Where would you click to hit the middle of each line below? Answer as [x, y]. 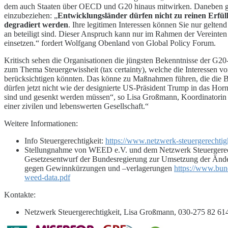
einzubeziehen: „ [31, 15]
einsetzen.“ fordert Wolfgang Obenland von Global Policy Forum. [110, 43]
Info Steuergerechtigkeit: [65, 140]
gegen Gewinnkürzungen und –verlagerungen [99, 168]
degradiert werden [36, 24]
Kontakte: [20, 194]
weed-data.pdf [47, 177]
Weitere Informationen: [41, 123]
